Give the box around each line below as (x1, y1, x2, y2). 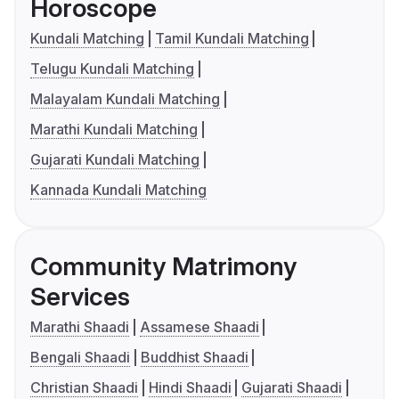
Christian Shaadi (30, 379, 138, 397)
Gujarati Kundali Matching (30, 151, 199, 169)
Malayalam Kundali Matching (30, 90, 220, 109)
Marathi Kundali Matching (30, 120, 198, 139)
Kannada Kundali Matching (30, 181, 207, 199)
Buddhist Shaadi (140, 348, 248, 367)
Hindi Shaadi (148, 379, 232, 397)
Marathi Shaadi (30, 318, 129, 337)
